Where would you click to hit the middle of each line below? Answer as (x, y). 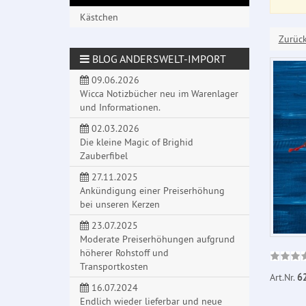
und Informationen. (120, 108)
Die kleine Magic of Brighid (137, 142)
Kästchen (99, 17)
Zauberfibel (104, 156)
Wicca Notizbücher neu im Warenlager (159, 94)
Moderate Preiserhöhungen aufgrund (157, 239)
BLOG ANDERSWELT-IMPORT (158, 59)
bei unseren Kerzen (120, 205)
